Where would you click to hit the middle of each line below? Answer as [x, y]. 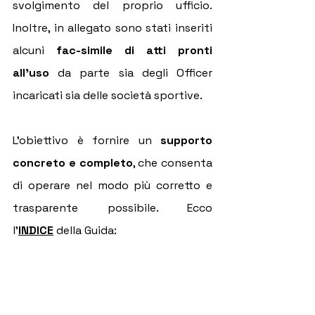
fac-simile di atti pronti [134, 50]
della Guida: [86, 230]
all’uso [31, 73]
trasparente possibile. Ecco [112, 208]
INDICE [36, 230]
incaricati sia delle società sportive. [108, 95]
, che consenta [172, 163]
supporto [186, 140]
